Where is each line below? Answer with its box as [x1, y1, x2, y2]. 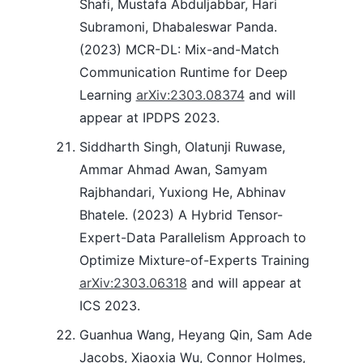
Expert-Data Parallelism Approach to [79, 229, 306, 246]
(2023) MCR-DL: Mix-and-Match [79, 41, 279, 58]
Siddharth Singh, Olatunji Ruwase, [79, 139, 285, 156]
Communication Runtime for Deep [79, 64, 288, 81]
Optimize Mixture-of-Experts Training [79, 252, 310, 269]
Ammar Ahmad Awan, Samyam [79, 161, 267, 178]
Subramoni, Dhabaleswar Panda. [79, 19, 277, 36]
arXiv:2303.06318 [79, 275, 187, 292]
